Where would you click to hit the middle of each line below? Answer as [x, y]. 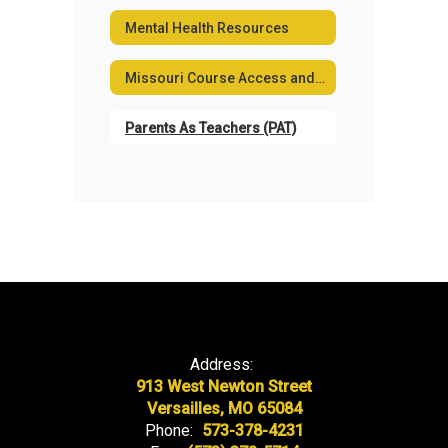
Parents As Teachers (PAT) [211, 127]
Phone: [168, 431]
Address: [221, 365]
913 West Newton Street [224, 387]
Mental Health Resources [207, 27]
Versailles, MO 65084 [224, 409]
